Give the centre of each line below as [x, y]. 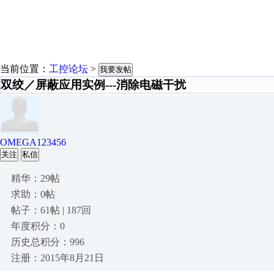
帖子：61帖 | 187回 [51, 210]
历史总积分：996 [48, 242]
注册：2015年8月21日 [57, 258]
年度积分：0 [38, 226]
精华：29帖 [35, 178]
